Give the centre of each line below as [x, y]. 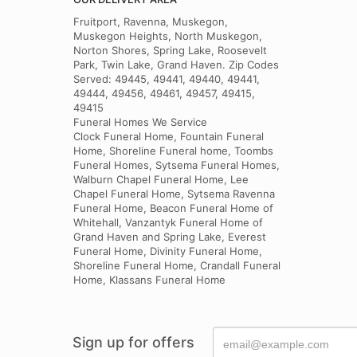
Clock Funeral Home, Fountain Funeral [169, 136]
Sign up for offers [133, 342]
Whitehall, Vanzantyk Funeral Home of [168, 222]
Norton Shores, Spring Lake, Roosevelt [170, 50]
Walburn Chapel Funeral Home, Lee [161, 179]
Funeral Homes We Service [140, 122]
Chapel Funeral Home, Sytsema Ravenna [174, 194]
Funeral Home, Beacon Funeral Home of [173, 208]
